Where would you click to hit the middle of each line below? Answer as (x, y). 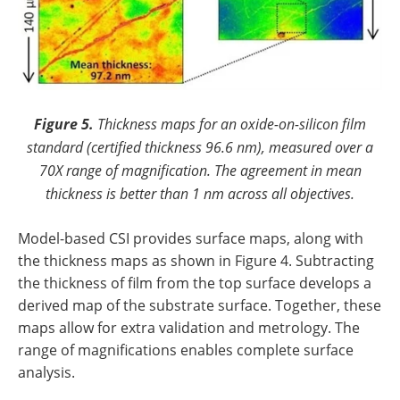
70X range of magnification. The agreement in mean (200, 171)
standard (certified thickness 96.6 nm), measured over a (200, 147)
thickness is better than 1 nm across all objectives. (200, 194)
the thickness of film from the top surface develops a (195, 283)
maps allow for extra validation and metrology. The (189, 328)
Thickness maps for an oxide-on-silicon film (232, 124)
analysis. (46, 373)
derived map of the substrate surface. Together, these (200, 306)
